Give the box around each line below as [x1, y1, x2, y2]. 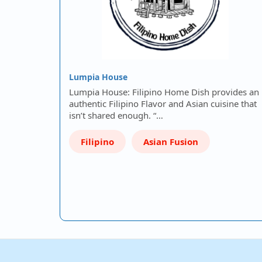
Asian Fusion [143, 136, 198, 147]
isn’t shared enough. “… [69, 109, 163, 121]
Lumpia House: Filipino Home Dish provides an [69, 86, 259, 98]
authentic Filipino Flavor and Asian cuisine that [69, 98, 257, 109]
